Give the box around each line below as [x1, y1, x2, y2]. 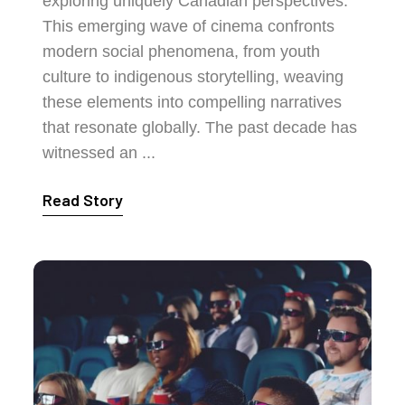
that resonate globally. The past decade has [42, 118, 358, 137]
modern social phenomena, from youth [42, 42, 321, 61]
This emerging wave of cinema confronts [42, 17, 335, 35]
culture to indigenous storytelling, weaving [42, 68, 344, 86]
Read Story [42, 190, 124, 210]
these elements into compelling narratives [42, 93, 343, 111]
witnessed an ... [42, 144, 156, 162]
